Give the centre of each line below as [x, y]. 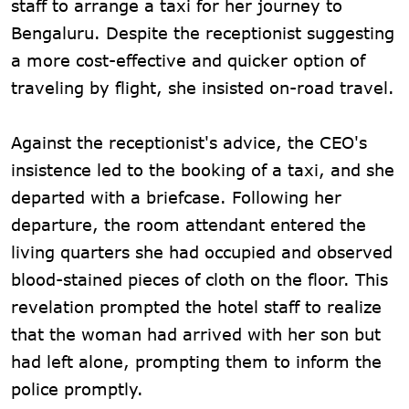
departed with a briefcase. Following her [176, 197]
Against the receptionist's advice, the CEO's [189, 142]
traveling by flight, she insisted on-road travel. [203, 87]
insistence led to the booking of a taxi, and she [203, 169]
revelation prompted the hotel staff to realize [196, 306]
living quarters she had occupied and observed [202, 252]
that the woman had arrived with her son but [196, 334]
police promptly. [77, 388]
